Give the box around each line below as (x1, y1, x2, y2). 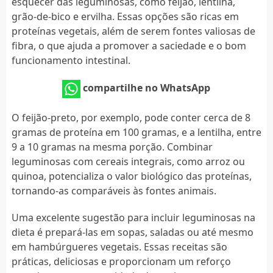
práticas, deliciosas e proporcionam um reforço (11, 254, 231, 268)
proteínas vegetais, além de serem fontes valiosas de (11, 24, 255, 38)
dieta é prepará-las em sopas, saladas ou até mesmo (11, 225, 253, 239)
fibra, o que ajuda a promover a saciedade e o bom (11, 38, 246, 52)
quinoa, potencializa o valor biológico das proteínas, (11, 169, 252, 183)
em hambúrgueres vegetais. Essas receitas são (11, 239, 227, 253)
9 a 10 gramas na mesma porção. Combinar (11, 140, 213, 154)
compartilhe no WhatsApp (83, 80, 211, 94)
